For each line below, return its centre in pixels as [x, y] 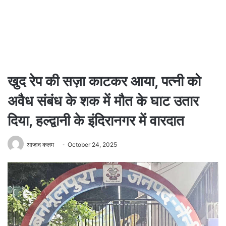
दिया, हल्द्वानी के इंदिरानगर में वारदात [96, 121]
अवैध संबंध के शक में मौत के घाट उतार [103, 101]
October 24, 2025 [92, 144]
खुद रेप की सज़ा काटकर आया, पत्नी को [104, 81]
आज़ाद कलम [40, 144]
